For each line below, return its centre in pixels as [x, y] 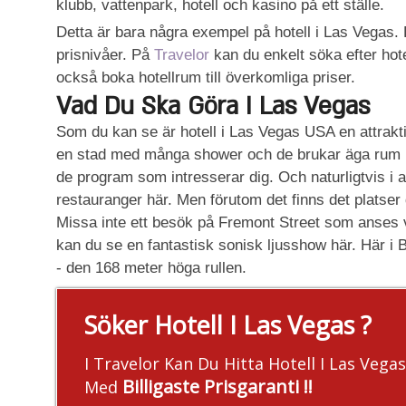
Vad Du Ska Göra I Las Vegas [213, 107]
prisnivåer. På [105, 55]
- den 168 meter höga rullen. [151, 268]
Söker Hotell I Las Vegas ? [228, 325]
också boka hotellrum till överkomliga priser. [206, 77]
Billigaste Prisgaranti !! [217, 387]
